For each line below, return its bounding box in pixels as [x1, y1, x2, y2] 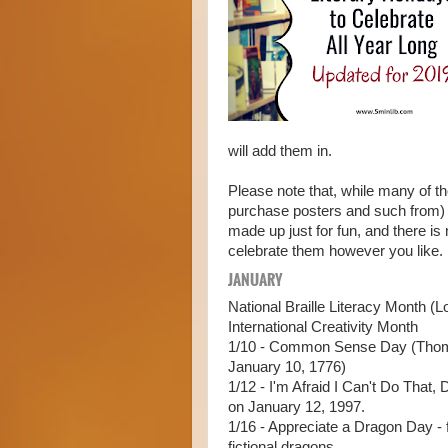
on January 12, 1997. [228, 399, 365, 416]
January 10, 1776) [228, 359, 346, 376]
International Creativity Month [228, 319, 418, 336]
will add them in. [228, 142, 332, 159]
